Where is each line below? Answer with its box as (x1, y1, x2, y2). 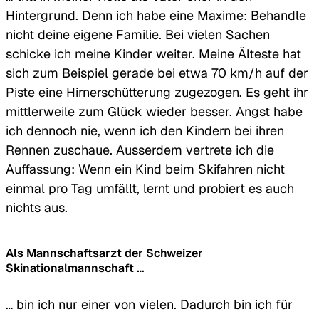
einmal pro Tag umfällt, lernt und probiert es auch (6, 179, 294, 197)
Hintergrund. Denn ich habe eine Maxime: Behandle (6, 6, 306, 23)
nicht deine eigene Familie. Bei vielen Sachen (6, 26, 270, 43)
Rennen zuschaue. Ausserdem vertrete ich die (6, 141, 274, 158)
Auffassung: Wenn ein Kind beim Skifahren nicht (6, 160, 285, 177)
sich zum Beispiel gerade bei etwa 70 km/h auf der (6, 64, 308, 81)
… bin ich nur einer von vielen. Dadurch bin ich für (6, 296, 293, 313)
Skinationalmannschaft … (6, 260, 144, 276)
